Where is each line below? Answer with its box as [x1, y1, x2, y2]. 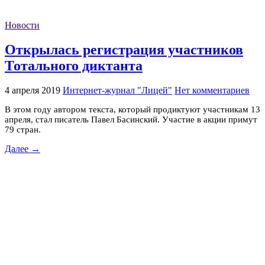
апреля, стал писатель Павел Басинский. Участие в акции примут [5, 114, 257, 124]
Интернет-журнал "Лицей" [63, 85, 172, 95]
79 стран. [5, 124, 41, 134]
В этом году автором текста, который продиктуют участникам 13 [5, 104, 260, 114]
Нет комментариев [174, 85, 250, 95]
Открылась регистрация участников [5, 41, 243, 57]
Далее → [5, 143, 40, 154]
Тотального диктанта [5, 57, 143, 73]
